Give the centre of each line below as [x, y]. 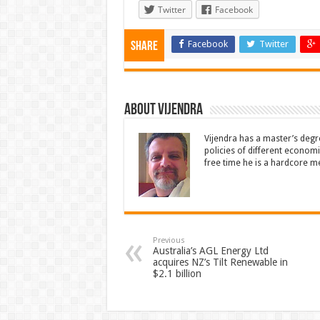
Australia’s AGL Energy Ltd [210, 251]
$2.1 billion [177, 274]
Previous [169, 240]
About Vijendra [163, 110]
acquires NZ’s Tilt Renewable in [220, 262]
